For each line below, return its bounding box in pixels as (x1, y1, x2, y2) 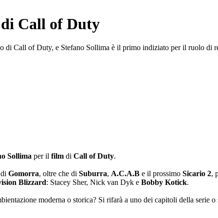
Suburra (79, 169, 107, 178)
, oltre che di (39, 169, 79, 178)
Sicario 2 (182, 169, 211, 178)
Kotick (165, 178, 187, 186)
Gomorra (8, 169, 39, 178)
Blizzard (18, 178, 46, 186)
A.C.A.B (111, 169, 140, 178)
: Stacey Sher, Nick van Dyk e (46, 178, 141, 186)
